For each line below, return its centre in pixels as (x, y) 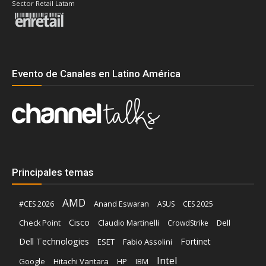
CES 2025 (198, 204)
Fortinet (196, 241)
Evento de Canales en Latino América (96, 73)
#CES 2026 (37, 204)
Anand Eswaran (121, 203)
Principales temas (53, 172)
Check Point (40, 223)
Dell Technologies (54, 241)
